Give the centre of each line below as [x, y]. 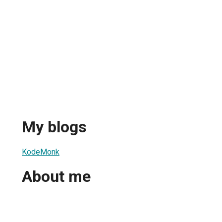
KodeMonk [41, 152]
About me [56, 177]
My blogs [54, 127]
